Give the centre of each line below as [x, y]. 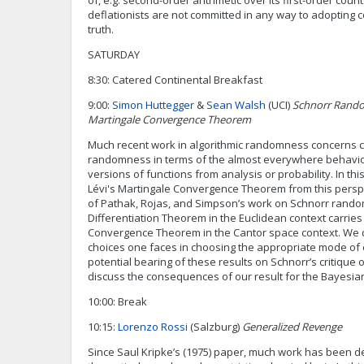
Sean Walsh [236, 105]
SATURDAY [114, 54]
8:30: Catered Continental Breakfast [175, 80]
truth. [101, 29]
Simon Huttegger [153, 105]
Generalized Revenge [292, 327]
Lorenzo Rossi [153, 327]
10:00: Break [117, 301]
